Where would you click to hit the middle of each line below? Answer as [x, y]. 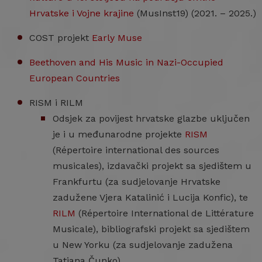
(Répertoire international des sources [136, 150]
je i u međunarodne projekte [119, 134]
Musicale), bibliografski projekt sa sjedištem [151, 229]
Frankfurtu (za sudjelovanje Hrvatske [137, 182]
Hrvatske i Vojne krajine [82, 13]
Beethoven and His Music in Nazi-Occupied [126, 62]
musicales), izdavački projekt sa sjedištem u [152, 166]
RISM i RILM [56, 103]
